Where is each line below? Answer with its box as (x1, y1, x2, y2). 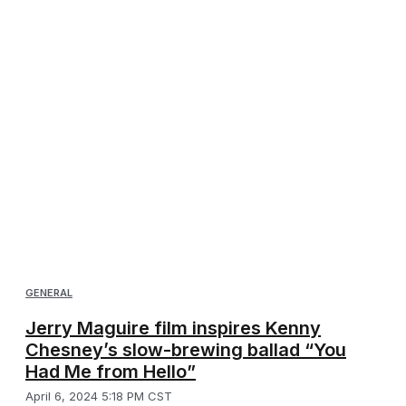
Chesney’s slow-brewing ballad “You (25, 339, 346, 362)
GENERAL (25, 286, 72, 300)
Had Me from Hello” (25, 361, 196, 383)
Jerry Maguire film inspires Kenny (25, 317, 321, 340)
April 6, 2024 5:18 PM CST (25, 389, 172, 404)
